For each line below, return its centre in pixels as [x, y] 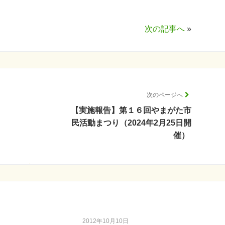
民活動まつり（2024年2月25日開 [131, 123]
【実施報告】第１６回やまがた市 [131, 110]
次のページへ [165, 95]
